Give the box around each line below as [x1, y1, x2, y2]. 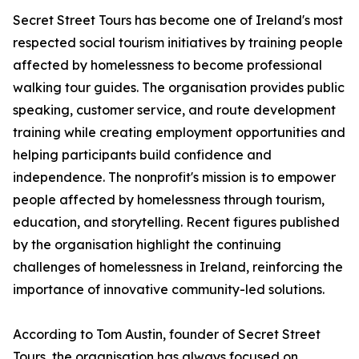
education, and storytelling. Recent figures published [13, 214, 340, 231]
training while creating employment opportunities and [13, 124, 345, 141]
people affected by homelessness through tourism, [13, 192, 325, 208]
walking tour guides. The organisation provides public [13, 79, 345, 96]
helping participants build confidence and [13, 147, 272, 163]
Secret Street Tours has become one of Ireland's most [13, 12, 343, 29]
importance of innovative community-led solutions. [13, 281, 325, 298]
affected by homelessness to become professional [13, 57, 322, 74]
